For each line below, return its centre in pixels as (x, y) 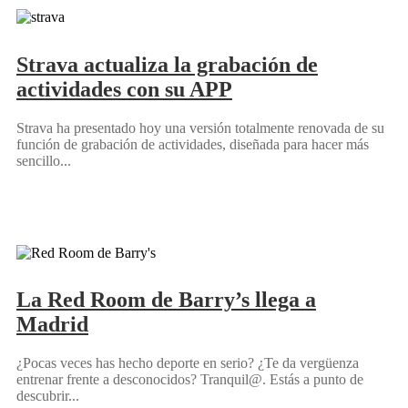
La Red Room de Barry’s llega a (166, 300)
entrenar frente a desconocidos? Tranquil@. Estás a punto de (190, 380)
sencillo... (44, 160)
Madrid (52, 325)
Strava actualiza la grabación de (167, 64)
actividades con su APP (124, 89)
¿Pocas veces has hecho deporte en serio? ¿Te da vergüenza (188, 363)
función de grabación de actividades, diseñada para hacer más (193, 144)
